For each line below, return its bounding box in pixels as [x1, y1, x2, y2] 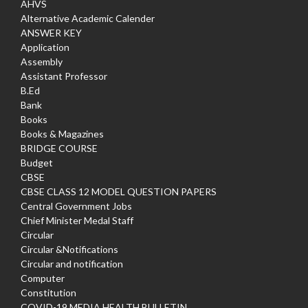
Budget [21, 157, 53, 169]
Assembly [21, 56, 63, 68]
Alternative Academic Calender [21, 12, 155, 25]
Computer [21, 272, 65, 285]
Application [21, 41, 69, 54]
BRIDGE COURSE [21, 142, 98, 155]
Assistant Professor [21, 70, 107, 82]
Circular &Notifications [21, 243, 118, 256]
